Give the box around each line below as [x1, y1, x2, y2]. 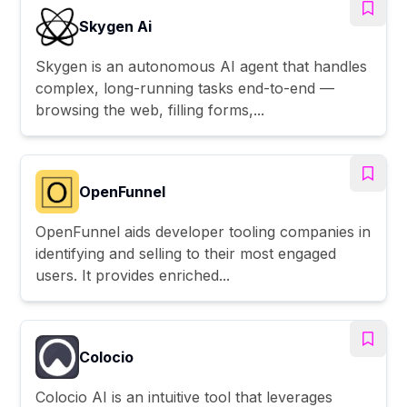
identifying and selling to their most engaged [35, 243, 337, 263]
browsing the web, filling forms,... [35, 100, 265, 119]
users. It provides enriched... [35, 265, 231, 284]
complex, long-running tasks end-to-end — [35, 78, 335, 97]
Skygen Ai [79, 16, 153, 35]
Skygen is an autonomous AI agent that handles [35, 56, 368, 75]
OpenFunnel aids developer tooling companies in [35, 222, 372, 241]
